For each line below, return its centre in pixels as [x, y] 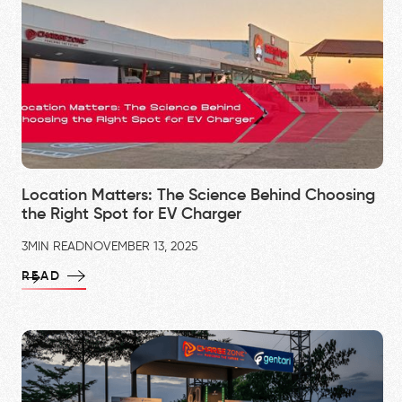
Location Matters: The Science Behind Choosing [198, 196]
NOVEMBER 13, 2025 [141, 247]
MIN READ [56, 247]
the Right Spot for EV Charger [131, 215]
